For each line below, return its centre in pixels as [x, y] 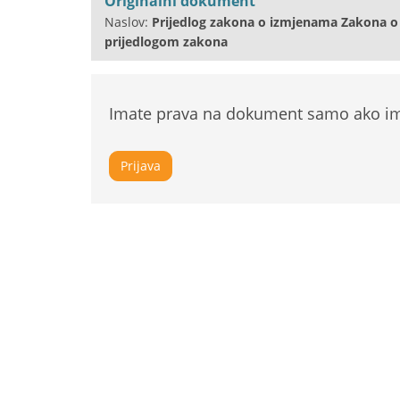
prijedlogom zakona [166, 41]
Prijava [141, 165]
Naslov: [128, 21]
